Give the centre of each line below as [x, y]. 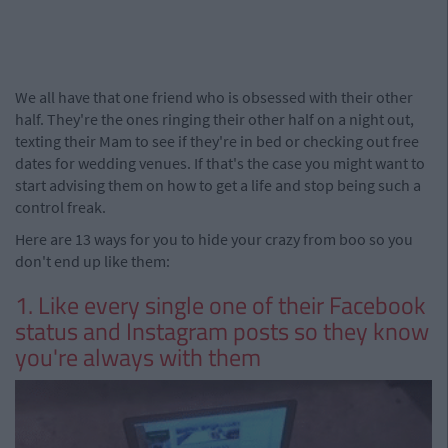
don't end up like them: [92, 261]
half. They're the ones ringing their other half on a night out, [214, 119]
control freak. [60, 207]
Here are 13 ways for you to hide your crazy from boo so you [214, 239]
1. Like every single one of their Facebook [220, 305]
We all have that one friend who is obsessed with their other [214, 97]
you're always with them [138, 357]
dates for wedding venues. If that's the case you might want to [220, 163]
